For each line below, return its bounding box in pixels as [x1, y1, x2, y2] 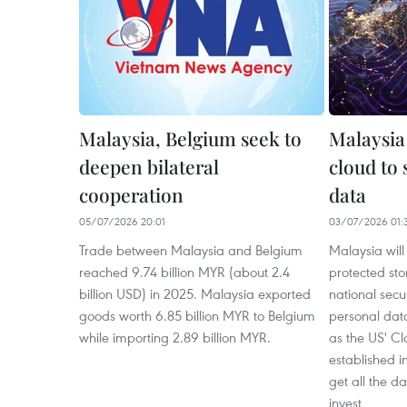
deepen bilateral [79, 154, 219, 179]
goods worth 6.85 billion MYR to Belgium [79, 306, 315, 324]
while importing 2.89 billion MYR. [79, 328, 271, 346]
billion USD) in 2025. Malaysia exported [79, 284, 311, 303]
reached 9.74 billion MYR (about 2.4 [79, 263, 290, 281]
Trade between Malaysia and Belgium [79, 241, 303, 259]
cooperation [79, 182, 184, 207]
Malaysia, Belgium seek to [79, 125, 302, 151]
